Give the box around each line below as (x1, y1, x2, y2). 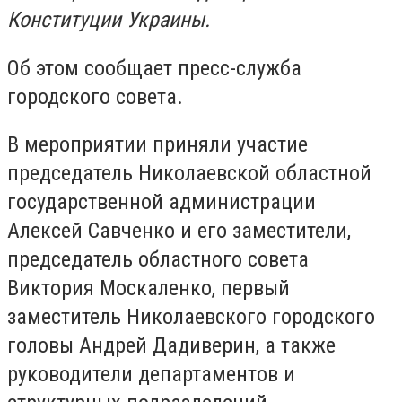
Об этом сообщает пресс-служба (7, 55, 301, 81)
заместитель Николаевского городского (7, 304, 375, 330)
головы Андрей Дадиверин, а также (7, 333, 336, 359)
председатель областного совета (7, 247, 309, 273)
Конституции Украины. (7, 7, 210, 32)
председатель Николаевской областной (7, 161, 371, 187)
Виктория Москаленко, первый (7, 275, 290, 301)
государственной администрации (7, 189, 316, 215)
